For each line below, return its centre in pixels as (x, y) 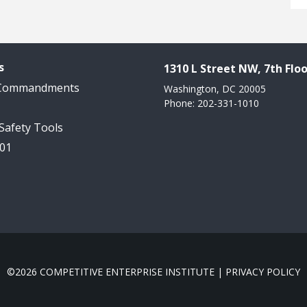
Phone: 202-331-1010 (211, 103)
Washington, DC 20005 (215, 89)
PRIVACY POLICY (263, 271)
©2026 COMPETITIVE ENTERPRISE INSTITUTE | (116, 271)
